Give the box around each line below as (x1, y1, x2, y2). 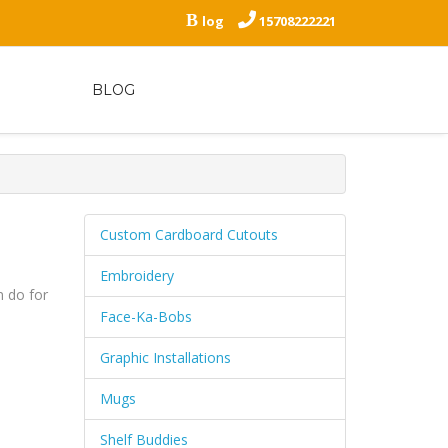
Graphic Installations (99, 347, 231, 367)
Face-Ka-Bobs (99, 306, 192, 326)
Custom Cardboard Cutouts (99, 224, 278, 244)
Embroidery (99, 265, 174, 285)
